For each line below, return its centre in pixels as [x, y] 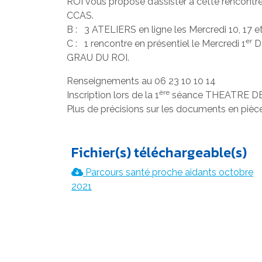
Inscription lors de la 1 [113, 95]
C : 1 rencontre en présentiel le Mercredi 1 [156, 44]
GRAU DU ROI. [98, 58]
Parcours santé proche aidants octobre [169, 172]
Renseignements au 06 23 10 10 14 [141, 81]
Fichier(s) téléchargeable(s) [159, 152]
